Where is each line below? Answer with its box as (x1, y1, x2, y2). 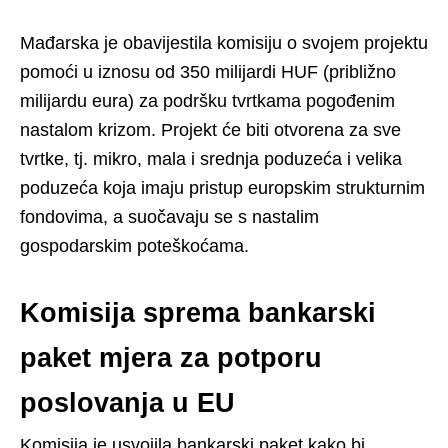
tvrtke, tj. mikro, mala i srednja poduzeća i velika (20, 148, 402, 169)
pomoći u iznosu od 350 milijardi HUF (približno (20, 61, 396, 82)
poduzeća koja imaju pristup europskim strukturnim (20, 177, 425, 198)
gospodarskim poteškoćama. (20, 235, 249, 256)
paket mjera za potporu (20, 342, 322, 373)
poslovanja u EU (20, 387, 235, 418)
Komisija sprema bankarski (20, 297, 376, 328)
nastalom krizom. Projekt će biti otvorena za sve (20, 119, 401, 140)
